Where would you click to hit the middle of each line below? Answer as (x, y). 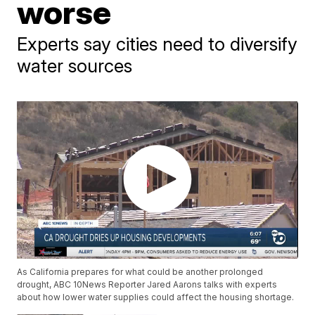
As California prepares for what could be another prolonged (140, 272)
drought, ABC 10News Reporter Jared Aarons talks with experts (147, 285)
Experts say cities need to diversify (157, 44)
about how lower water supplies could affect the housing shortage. (156, 297)
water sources (75, 66)
